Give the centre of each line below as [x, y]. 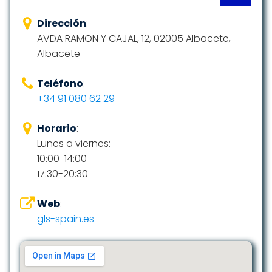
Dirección [62, 23]
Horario [57, 128]
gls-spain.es [66, 219]
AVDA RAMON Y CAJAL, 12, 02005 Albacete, [134, 39]
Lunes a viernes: [74, 144]
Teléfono [60, 83]
